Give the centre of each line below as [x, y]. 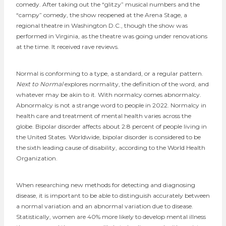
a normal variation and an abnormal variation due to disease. [105, 206]
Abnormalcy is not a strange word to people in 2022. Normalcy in [111, 105]
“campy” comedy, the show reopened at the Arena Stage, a [102, 15]
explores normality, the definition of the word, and [137, 84]
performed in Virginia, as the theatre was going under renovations [112, 36]
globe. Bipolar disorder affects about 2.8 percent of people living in [111, 126]
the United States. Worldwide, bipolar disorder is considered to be [108, 137]
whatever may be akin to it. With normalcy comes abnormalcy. [109, 94]
